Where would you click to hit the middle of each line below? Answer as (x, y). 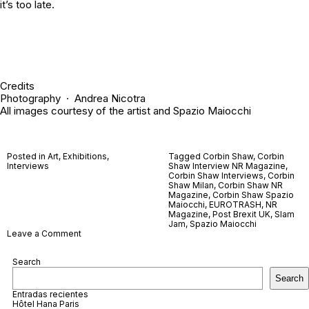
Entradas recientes (50, 294)
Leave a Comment (44, 233)
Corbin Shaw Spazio (253, 195)
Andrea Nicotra (110, 98)
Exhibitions (85, 156)
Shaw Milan (191, 185)
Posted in (27, 156)
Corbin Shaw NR (250, 185)
